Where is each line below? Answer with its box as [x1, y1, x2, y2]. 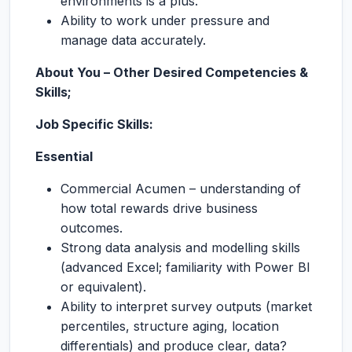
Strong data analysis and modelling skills [60, 240, 300, 255]
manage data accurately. [60, 32, 206, 48]
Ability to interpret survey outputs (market [60, 299, 312, 314]
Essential [35, 148, 93, 164]
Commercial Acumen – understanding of [60, 181, 301, 196]
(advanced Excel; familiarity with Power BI [60, 259, 310, 275]
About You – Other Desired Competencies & [35, 64, 308, 80]
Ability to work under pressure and [60, 13, 269, 28]
